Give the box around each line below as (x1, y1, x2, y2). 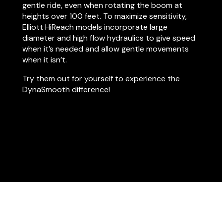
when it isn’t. (22, 55, 67, 65)
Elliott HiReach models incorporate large (22, 22, 167, 32)
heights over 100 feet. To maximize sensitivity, (22, 11, 187, 21)
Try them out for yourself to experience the (22, 73, 180, 84)
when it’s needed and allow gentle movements (22, 44, 189, 54)
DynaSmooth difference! (22, 84, 110, 95)
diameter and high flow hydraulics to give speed (22, 33, 195, 43)
